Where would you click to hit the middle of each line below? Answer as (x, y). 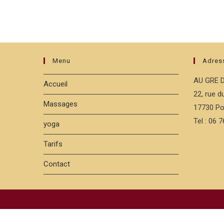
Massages (60, 104)
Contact (57, 164)
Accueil (55, 84)
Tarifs (53, 144)
